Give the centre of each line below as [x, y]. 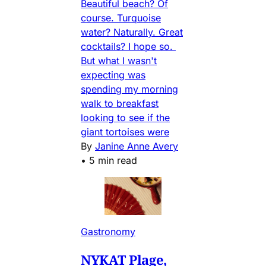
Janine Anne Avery [137, 146]
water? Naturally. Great [132, 32]
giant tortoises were [125, 132]
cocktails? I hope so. [128, 47]
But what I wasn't [119, 61]
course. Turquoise [121, 18]
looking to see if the [125, 118]
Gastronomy [108, 231]
